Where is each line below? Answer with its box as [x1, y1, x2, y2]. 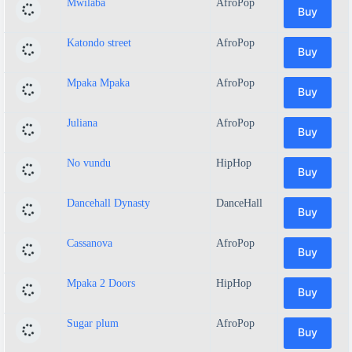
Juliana [67, 116, 97, 129]
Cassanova [67, 236, 112, 249]
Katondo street [67, 36, 131, 49]
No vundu [67, 156, 111, 169]
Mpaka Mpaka [67, 76, 130, 89]
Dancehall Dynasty [67, 196, 150, 209]
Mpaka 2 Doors [67, 277, 135, 289]
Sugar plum [67, 317, 119, 329]
